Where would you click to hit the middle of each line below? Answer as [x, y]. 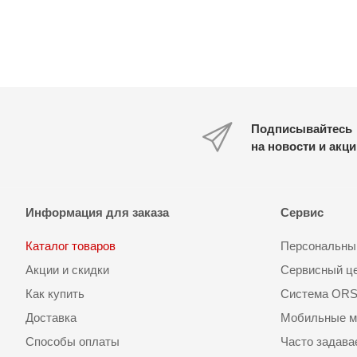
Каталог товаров [71, 246]
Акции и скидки [67, 270]
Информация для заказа [97, 213]
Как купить [55, 294]
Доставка [51, 318]
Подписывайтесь [302, 129]
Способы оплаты [73, 342]
